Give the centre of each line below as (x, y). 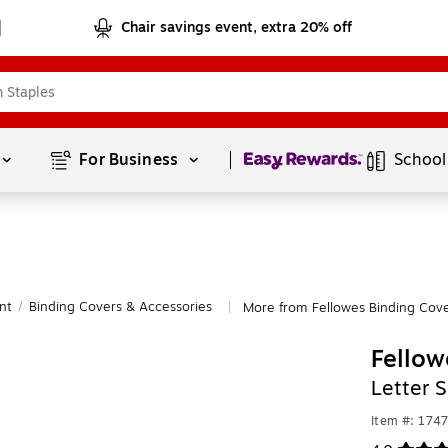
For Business (131, 160)
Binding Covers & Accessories (120, 307)
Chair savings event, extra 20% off (237, 27)
